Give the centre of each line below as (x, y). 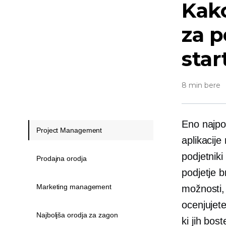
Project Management (69, 130)
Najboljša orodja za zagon (77, 215)
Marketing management (74, 187)
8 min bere (201, 85)
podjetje (201, 173)
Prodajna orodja (62, 158)
